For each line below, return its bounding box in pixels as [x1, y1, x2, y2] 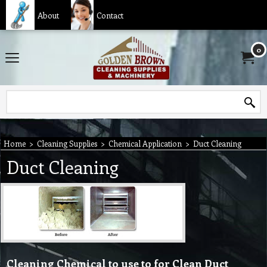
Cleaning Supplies [37, 138, 97, 148]
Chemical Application [108, 138, 182, 148]
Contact [96, 9, 123, 21]
